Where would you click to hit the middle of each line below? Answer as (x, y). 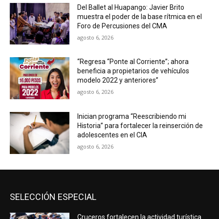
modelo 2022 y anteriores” (118, 80)
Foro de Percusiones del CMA (122, 26)
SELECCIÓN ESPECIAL (53, 197)
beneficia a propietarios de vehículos (133, 71)
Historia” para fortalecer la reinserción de (140, 126)
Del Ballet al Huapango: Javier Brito (131, 7)
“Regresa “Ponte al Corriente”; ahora (133, 62)
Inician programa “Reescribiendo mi (132, 117)
